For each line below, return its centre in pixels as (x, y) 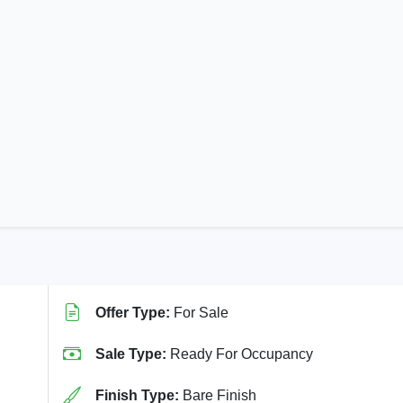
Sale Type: (131, 354)
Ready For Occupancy (240, 354)
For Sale (199, 312)
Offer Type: (133, 312)
